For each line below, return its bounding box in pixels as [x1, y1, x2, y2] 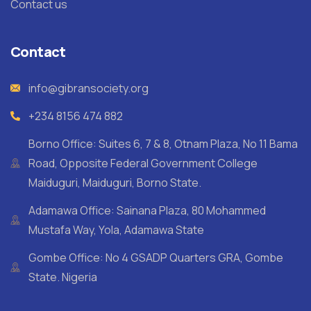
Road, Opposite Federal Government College [28, 155, 258, 171]
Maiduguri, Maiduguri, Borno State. [28, 175, 201, 191]
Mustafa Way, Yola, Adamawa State [28, 222, 204, 238]
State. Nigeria [28, 269, 97, 285]
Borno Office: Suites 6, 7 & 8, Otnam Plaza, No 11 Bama [28, 136, 298, 152]
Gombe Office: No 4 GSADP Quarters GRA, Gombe [28, 250, 283, 266]
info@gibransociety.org [28, 81, 149, 96]
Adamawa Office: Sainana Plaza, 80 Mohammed [28, 203, 266, 219]
